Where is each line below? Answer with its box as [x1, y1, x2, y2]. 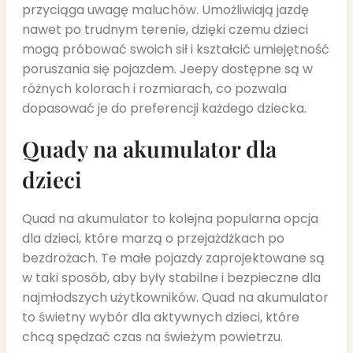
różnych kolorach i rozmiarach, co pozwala [22, 80, 287, 98]
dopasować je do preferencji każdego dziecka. [22, 99, 307, 118]
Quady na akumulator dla [22, 133, 277, 163]
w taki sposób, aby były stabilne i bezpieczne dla [22, 269, 321, 288]
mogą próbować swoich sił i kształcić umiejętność [22, 40, 329, 59]
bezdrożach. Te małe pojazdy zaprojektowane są [22, 249, 325, 268]
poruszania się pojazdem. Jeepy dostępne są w [22, 60, 313, 79]
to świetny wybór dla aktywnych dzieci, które [22, 308, 299, 327]
